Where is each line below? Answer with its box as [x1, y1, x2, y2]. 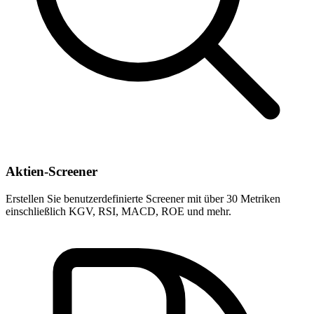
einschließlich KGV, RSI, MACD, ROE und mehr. [6, 205, 231, 217]
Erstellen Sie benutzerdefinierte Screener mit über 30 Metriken [6, 192, 280, 205]
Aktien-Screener [6, 163, 97, 179]
